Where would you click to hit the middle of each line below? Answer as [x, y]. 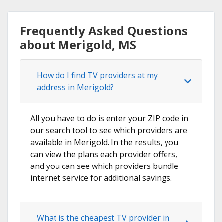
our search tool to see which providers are [109, 131]
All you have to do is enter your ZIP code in [109, 119]
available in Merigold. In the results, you [104, 142]
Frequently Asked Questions [104, 31]
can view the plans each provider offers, [104, 154]
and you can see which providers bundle [104, 166]
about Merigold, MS [78, 45]
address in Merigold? [75, 87]
